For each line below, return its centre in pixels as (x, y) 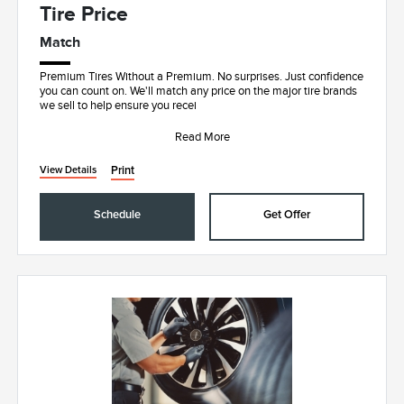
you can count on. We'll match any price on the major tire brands (199, 92)
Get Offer (286, 216)
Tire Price (84, 14)
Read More (202, 138)
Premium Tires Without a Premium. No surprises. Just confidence (202, 77)
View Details (69, 170)
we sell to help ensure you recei (119, 106)
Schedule (118, 216)
